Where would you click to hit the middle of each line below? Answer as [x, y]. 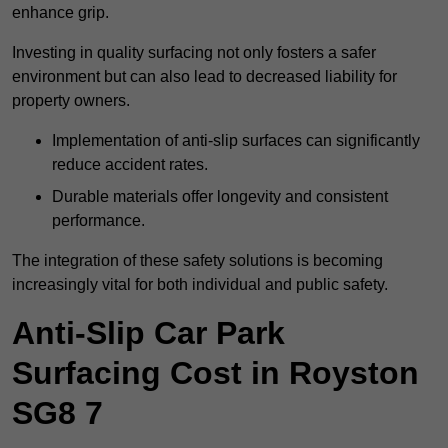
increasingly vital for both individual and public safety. [200, 285]
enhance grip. [60, 13]
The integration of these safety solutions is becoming [197, 261]
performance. [98, 221]
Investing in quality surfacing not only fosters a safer [194, 53]
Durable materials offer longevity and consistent [220, 197]
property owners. [71, 101]
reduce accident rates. [130, 165]
